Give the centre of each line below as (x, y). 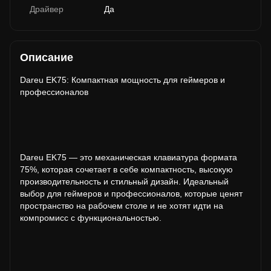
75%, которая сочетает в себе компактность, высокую (126, 169)
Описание (47, 57)
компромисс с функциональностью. (91, 218)
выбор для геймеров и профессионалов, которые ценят (131, 194)
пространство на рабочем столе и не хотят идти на (122, 206)
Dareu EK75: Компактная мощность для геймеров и (122, 80)
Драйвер (47, 9)
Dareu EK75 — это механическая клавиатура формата (129, 157)
